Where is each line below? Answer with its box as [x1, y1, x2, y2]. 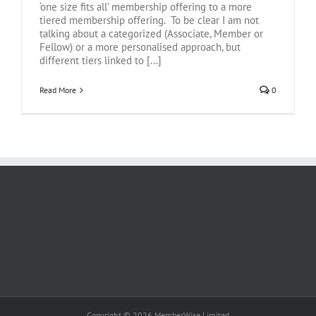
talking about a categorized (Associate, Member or [39, 27, 263, 41]
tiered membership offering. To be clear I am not [39, 13, 259, 28]
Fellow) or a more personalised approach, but [39, 40, 241, 54]
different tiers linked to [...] [39, 54, 162, 68]
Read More [39, 85, 76, 96]
